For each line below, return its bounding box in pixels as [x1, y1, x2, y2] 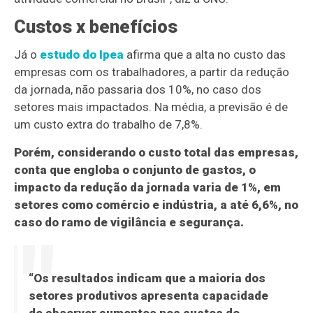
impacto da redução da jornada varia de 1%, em [14, 180, 282, 195]
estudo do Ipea [40, 48, 124, 62]
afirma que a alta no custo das [124, 48, 286, 62]
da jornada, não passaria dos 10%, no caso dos [14, 82, 262, 97]
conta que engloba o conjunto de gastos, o [14, 163, 256, 177]
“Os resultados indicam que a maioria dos [28, 271, 265, 286]
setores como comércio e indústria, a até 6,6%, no [14, 198, 299, 212]
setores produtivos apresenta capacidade [28, 289, 268, 303]
